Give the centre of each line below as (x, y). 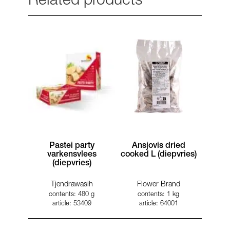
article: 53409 (72, 204)
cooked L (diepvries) (158, 155)
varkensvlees (72, 155)
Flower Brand (158, 185)
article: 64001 (158, 204)
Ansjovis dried (158, 146)
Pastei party (72, 146)
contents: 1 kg (158, 195)
